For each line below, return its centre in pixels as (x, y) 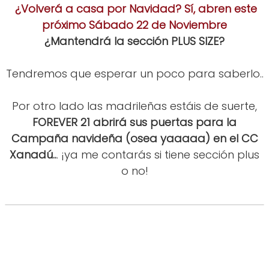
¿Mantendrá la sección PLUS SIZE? (134, 41)
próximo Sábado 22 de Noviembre (134, 25)
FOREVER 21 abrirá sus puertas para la (134, 122)
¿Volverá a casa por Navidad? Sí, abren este (134, 9)
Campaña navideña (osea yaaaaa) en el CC (134, 139)
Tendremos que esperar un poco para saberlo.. (134, 74)
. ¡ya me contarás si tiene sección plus (158, 155)
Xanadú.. (33, 155)
